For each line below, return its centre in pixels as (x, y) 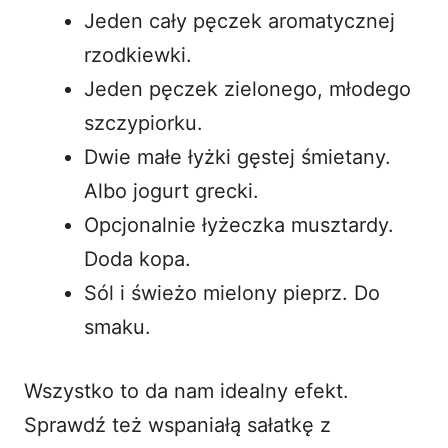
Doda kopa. (137, 258)
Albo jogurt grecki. (171, 190)
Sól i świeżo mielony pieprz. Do (232, 292)
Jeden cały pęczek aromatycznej (239, 20)
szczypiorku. (143, 122)
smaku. (117, 326)
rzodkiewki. (138, 54)
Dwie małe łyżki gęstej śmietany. (237, 156)
